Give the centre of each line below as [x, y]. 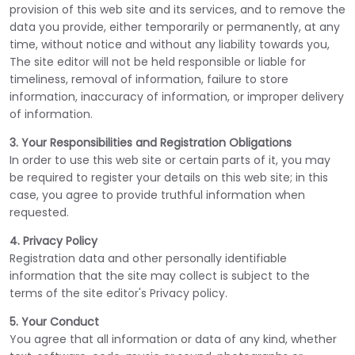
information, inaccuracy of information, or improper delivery [177, 97]
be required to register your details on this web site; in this [169, 177]
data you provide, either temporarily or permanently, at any [175, 27]
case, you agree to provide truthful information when [157, 195]
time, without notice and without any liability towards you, [170, 44]
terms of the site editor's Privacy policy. [118, 293]
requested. [39, 212]
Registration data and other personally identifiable [148, 258]
